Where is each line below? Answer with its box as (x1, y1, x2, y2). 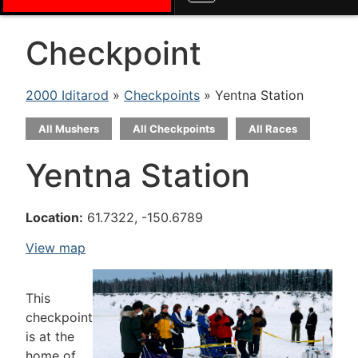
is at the (26, 328, 74, 344)
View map (26, 240, 86, 257)
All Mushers (38, 122, 99, 135)
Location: (26, 209, 83, 225)
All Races (249, 122, 297, 135)
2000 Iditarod (26, 87, 109, 103)
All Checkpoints (133, 122, 215, 135)
